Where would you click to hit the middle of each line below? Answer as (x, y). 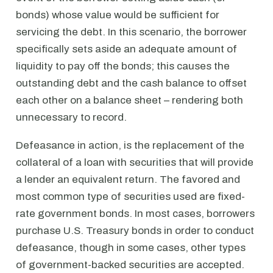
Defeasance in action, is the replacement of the (130, 145)
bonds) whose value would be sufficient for (118, 15)
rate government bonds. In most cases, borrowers (135, 214)
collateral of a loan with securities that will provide (135, 162)
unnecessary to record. (71, 117)
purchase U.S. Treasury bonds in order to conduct (135, 231)
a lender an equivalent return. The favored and (128, 179)
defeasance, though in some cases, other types (131, 248)
